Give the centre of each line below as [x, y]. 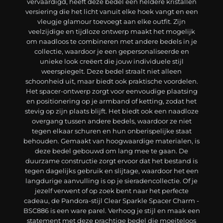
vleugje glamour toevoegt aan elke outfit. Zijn [111, 22]
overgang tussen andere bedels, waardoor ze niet [111, 121]
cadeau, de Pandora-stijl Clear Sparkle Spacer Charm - [111, 201]
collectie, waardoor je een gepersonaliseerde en [111, 52]
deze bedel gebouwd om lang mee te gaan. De [111, 151]
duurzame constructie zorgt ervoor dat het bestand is [111, 161]
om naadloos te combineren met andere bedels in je [111, 42]
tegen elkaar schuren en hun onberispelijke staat [111, 131]
